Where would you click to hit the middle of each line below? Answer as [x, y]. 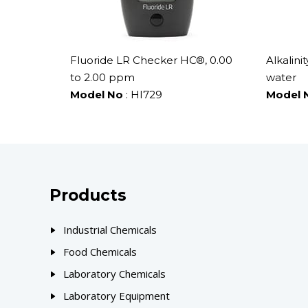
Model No [97, 94]
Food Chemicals [100, 251]
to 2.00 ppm [102, 77]
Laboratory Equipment [117, 295]
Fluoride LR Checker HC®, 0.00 [151, 60]
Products [88, 195]
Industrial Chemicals [110, 229]
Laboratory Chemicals [114, 273]
